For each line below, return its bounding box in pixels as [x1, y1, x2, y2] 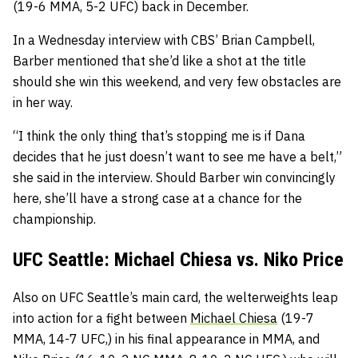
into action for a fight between [13, 309, 190, 326]
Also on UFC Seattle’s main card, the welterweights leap [13, 288, 338, 305]
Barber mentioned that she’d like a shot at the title [13, 52, 306, 69]
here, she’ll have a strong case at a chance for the [13, 189, 302, 206]
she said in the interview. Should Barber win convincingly [13, 169, 336, 185]
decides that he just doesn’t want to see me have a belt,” [13, 148, 342, 165]
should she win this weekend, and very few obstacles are [13, 73, 341, 89]
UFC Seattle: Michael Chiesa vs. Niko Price [13, 248, 344, 271]
